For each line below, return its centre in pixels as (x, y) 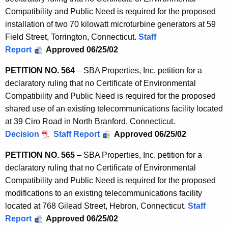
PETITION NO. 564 (40, 70)
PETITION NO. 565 (40, 155)
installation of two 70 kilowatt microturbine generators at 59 (110, 24)
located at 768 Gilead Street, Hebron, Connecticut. (96, 206)
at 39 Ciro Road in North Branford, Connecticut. (91, 121)
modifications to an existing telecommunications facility (104, 193)
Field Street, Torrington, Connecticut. (72, 37)
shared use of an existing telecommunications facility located (114, 108)
